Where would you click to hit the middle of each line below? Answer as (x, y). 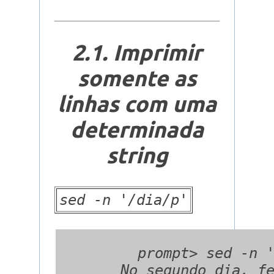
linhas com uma (137, 104)
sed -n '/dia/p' (124, 200)
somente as (137, 78)
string (137, 155)
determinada (137, 130)
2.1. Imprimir (137, 53)
